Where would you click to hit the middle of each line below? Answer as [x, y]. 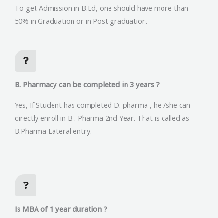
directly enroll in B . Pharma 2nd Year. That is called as [102, 118]
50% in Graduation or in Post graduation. [81, 21]
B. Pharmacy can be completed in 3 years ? [87, 84]
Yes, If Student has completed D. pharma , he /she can [102, 105]
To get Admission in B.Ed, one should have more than [101, 8]
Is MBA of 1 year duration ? [61, 209]
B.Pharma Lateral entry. [53, 131]
